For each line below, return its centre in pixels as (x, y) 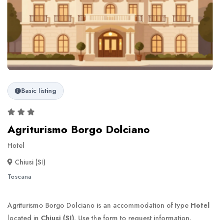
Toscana (19, 177)
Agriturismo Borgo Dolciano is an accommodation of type (99, 206)
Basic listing (39, 91)
